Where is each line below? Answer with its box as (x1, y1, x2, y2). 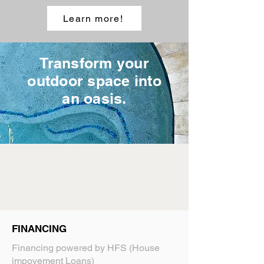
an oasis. (62, 90, 127, 107)
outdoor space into (27, 72, 161, 90)
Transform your (39, 54, 149, 72)
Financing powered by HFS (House (12, 242, 160, 253)
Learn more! (62, 12, 124, 24)
